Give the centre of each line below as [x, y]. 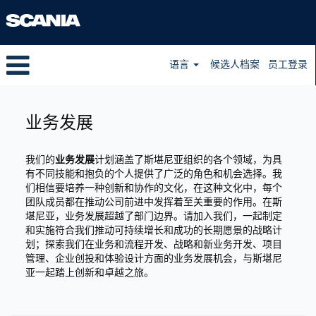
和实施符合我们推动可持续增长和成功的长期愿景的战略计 [154, 230]
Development [55, 107]
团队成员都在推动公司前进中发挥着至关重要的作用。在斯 [154, 202]
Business [42, 92]
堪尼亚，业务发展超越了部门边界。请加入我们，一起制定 [154, 216]
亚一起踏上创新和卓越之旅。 [90, 273]
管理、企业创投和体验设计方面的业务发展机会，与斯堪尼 [154, 259]
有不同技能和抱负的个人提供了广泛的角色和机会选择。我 [154, 174]
